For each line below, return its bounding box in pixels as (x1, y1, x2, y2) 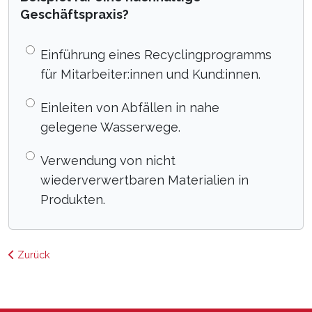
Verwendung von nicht (40, 153, 175, 168)
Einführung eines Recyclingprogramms (40, 47, 272, 62)
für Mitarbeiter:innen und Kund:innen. (40, 67, 260, 81)
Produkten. (40, 192, 105, 207)
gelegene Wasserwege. (40, 120, 180, 134)
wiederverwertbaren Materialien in (40, 173, 249, 187)
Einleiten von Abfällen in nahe (40, 100, 219, 115)
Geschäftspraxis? (20, 7, 129, 22)
